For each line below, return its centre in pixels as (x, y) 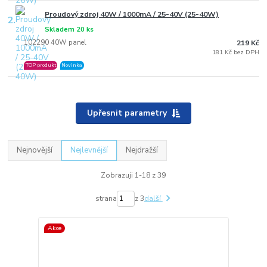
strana (106, 199)
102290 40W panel (55, 43)
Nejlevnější (89, 150)
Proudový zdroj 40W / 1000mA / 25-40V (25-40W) (132, 14)
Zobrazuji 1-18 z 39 (133, 176)
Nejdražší (142, 150)
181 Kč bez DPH (235, 52)
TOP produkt (41, 65)
